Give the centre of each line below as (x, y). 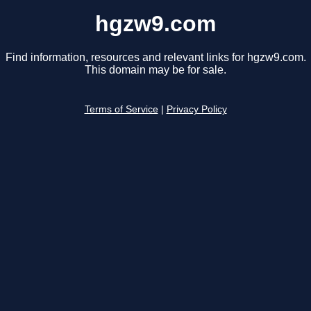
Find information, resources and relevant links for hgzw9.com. (155, 58)
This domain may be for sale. (155, 70)
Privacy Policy (196, 110)
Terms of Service (121, 110)
